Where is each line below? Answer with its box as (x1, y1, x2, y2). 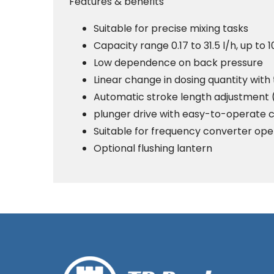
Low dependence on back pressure (94, 56, 263, 70)
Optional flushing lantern (94, 141, 212, 155)
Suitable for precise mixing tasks (94, 21, 248, 35)
